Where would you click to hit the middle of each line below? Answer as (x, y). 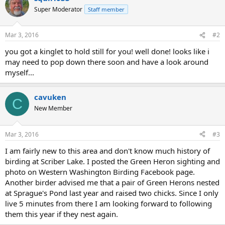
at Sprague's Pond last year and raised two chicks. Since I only (112, 193)
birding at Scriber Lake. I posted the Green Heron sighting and (113, 161)
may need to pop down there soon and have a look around (107, 62)
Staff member (106, 9)
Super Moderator (58, 9)
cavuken (50, 97)
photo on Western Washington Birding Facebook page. (100, 172)
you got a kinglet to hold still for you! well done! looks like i (107, 51)
